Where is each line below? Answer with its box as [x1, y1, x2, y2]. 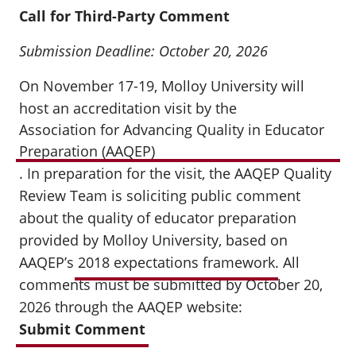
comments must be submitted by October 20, [19, 275, 323, 294]
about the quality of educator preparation [19, 208, 296, 227]
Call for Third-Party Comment [19, 6, 230, 25]
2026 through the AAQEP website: [19, 297, 242, 316]
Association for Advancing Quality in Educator [19, 120, 324, 139]
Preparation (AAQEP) [19, 141, 155, 161]
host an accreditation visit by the [19, 99, 237, 118]
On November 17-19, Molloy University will [19, 76, 304, 95]
